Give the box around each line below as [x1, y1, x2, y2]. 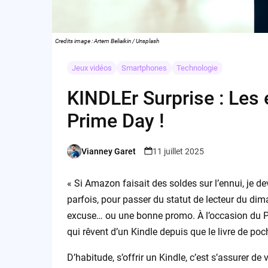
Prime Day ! [66, 109, 165, 133]
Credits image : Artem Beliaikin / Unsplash [55, 38, 159, 45]
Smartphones [121, 63, 167, 73]
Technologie [176, 63, 218, 73]
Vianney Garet [81, 146, 136, 156]
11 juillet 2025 [152, 146, 204, 156]
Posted [66, 151, 93, 162]
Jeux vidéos [71, 63, 112, 73]
